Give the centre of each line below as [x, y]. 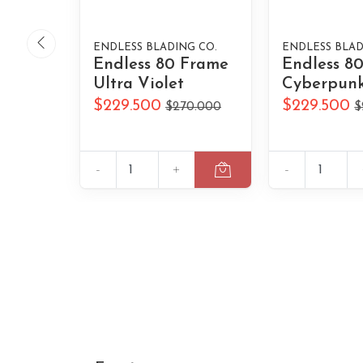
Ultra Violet [139, 85]
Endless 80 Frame [161, 65]
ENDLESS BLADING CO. [156, 48]
